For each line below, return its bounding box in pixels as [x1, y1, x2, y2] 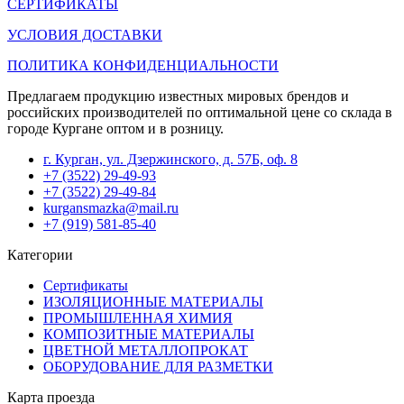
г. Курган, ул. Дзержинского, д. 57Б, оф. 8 [43, 151, 298, 168]
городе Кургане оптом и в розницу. [7, 121, 224, 137]
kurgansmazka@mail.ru [43, 200, 179, 216]
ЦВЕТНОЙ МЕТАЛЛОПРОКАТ [43, 343, 248, 359]
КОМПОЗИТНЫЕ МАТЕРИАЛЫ [43, 326, 254, 343]
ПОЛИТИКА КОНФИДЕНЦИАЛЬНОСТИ [7, 58, 279, 74]
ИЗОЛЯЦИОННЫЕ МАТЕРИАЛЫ [43, 294, 263, 310]
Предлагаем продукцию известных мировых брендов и [7, 88, 349, 105]
